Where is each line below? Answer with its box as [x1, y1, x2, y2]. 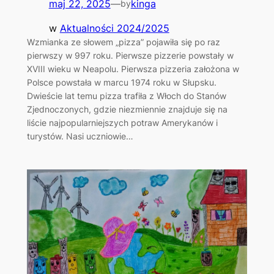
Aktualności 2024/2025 [59, 21, 169, 34]
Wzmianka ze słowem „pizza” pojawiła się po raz [26, 36, 220, 47]
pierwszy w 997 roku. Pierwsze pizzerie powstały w [26, 50, 234, 61]
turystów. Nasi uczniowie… [26, 130, 133, 141]
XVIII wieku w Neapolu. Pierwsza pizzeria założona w [26, 63, 239, 74]
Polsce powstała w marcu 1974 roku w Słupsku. [26, 76, 217, 87]
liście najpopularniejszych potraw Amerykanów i [26, 117, 218, 128]
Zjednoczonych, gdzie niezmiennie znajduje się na [26, 103, 228, 114]
